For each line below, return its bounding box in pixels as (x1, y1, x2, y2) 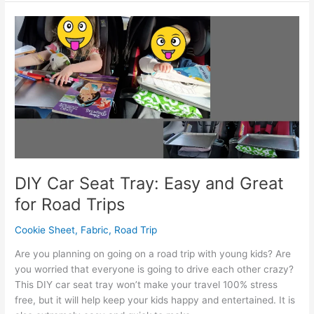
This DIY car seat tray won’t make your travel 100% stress (15, 279, 278, 291)
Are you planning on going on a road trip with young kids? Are (15, 248, 292, 260)
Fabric (81, 224, 109, 235)
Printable (14, 42, 55, 54)
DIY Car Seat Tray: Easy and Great (15, 172, 285, 193)
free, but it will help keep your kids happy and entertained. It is (15, 294, 296, 306)
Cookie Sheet (15, 224, 76, 235)
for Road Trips (15, 193, 125, 214)
